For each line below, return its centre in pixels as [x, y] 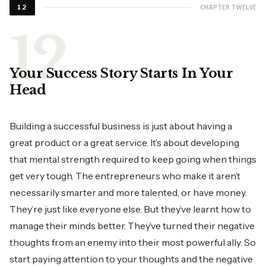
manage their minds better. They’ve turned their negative [132, 226]
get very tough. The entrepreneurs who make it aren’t [125, 176]
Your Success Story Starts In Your [121, 73]
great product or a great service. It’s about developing [124, 142]
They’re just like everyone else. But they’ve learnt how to [130, 209]
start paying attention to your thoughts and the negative [131, 259]
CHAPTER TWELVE [228, 7]
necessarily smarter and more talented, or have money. [128, 192]
